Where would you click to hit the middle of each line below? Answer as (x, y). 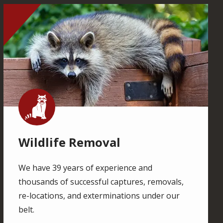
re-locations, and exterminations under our (99, 195)
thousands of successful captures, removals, (101, 181)
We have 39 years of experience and (85, 167)
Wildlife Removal (69, 142)
